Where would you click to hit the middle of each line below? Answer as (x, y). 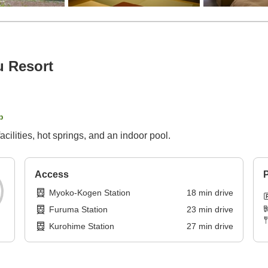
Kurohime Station (82, 226)
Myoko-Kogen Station (90, 193)
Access (52, 175)
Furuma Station (79, 210)
